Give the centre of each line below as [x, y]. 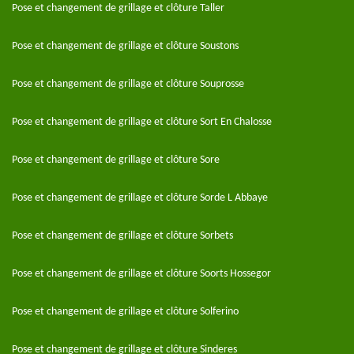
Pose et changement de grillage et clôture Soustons [125, 46]
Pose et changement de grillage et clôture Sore [116, 160]
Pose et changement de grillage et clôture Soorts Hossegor [141, 274]
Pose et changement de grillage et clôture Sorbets [122, 236]
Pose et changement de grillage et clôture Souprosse [128, 84]
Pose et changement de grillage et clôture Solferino [125, 312]
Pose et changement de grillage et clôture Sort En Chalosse [142, 122]
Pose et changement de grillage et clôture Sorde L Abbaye [140, 198]
